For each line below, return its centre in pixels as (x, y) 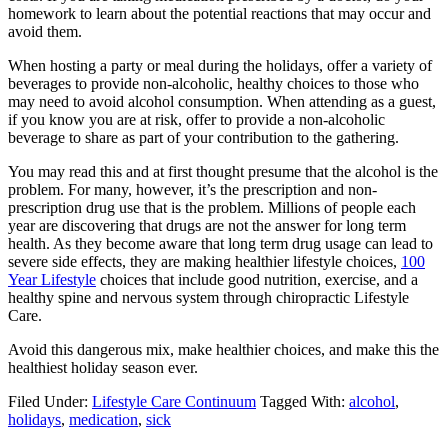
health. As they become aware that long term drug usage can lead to (220, 243)
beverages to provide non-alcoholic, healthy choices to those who (213, 83)
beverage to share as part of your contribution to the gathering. (203, 137)
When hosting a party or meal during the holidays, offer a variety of (220, 65)
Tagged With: (304, 401)
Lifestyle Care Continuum (174, 401)
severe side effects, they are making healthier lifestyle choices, (204, 261)
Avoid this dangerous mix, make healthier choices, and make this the (223, 349)
